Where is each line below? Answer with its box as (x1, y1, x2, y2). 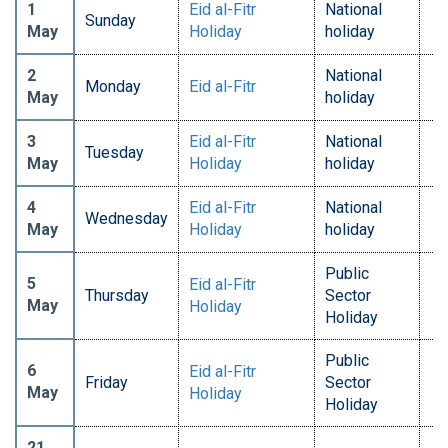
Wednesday (85, 208, 168, 228)
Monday (85, 76, 141, 96)
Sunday (85, 10, 136, 30)
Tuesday (85, 142, 144, 162)
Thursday (85, 285, 149, 305)
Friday (85, 372, 128, 392)
